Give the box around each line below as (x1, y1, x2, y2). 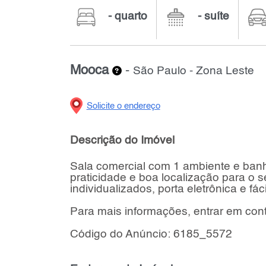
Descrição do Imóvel (69, 134, 175, 146)
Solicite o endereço (86, 102, 160, 110)
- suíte (197, 10, 229, 22)
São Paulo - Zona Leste (132, 65, 254, 77)
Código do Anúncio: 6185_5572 (69, 229, 232, 240)
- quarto (107, 10, 147, 22)
